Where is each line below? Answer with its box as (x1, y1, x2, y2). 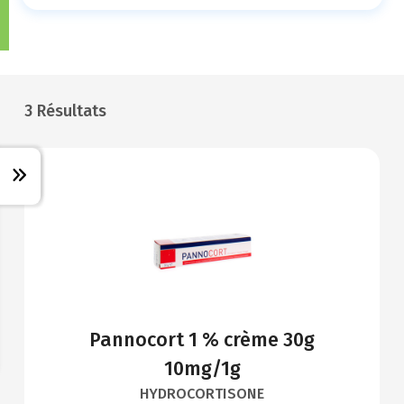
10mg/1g (163, 357, 241, 381)
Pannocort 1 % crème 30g (89, 328, 315, 353)
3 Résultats (24, 101, 106, 122)
